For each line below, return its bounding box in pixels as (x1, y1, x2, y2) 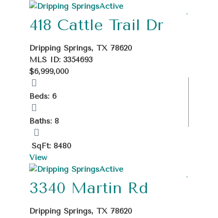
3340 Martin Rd (29, 179, 148, 197)
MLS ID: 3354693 (29, 54, 92, 64)
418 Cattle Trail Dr (29, 16, 163, 34)
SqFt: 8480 (32, 141, 71, 150)
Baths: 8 (29, 116, 59, 126)
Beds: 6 (29, 91, 56, 101)
